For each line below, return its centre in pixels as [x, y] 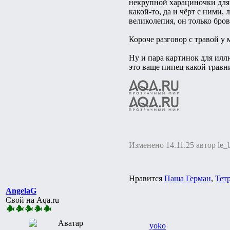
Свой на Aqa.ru [32, 200]
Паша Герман [188, 178]
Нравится [147, 178]
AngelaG [21, 190]
